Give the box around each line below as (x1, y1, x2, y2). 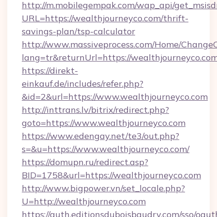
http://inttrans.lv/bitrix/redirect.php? (22, 104, 169, 115)
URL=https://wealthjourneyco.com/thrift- (22, 13, 188, 24)
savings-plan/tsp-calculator (22, 26, 135, 37)
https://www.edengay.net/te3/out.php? (22, 130, 179, 141)
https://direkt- (22, 65, 78, 76)
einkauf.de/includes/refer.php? (22, 78, 143, 89)
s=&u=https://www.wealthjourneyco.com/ (22, 143, 189, 155)
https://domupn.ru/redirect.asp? (22, 156, 148, 168)
